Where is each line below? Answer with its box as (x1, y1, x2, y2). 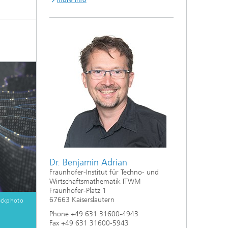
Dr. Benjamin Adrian (49, 157, 127, 168)
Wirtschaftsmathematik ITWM (49, 177, 140, 186)
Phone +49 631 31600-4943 (49, 210, 138, 218)
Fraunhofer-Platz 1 (49, 186, 106, 195)
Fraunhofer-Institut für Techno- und (49, 168, 159, 177)
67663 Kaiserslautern (49, 195, 115, 204)
